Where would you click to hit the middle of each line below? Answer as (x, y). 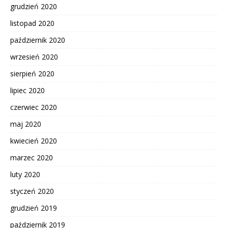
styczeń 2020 (32, 191)
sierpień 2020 (32, 74)
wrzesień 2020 (34, 57)
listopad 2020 (32, 23)
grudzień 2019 (34, 208)
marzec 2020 (32, 158)
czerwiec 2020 (34, 107)
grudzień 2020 (34, 7)
